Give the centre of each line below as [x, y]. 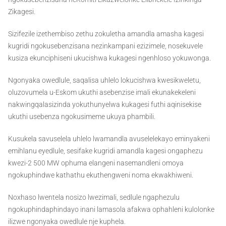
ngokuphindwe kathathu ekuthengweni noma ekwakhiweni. [101, 175]
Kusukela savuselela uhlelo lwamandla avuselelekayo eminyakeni [109, 139]
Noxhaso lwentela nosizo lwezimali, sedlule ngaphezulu [94, 197]
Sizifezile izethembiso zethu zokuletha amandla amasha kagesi [106, 34]
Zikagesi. [22, 12]
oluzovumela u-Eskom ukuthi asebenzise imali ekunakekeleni [102, 93]
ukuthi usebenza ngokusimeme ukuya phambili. [82, 117]
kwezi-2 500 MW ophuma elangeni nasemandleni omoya [96, 163]
